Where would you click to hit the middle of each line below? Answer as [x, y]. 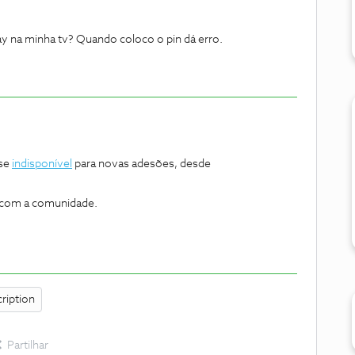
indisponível [42, 164]
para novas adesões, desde [141, 164]
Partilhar [28, 345]
